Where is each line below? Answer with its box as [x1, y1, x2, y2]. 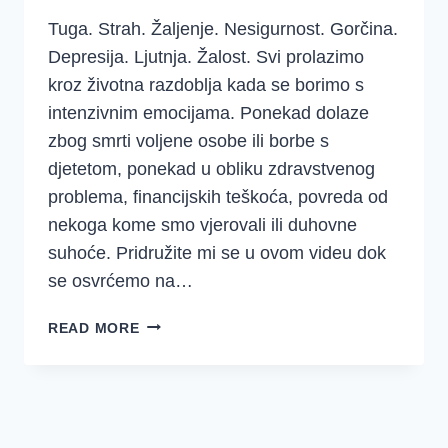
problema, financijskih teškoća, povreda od [48, 186, 388, 207]
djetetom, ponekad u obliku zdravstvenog [48, 158, 375, 179]
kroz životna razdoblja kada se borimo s [48, 74, 364, 95]
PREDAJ [138, 314, 199, 331]
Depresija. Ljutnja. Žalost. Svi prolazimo [48, 46, 364, 67]
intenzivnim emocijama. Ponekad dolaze [48, 102, 369, 123]
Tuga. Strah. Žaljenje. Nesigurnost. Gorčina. [48, 18, 398, 39]
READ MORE [48, 319, 140, 336]
